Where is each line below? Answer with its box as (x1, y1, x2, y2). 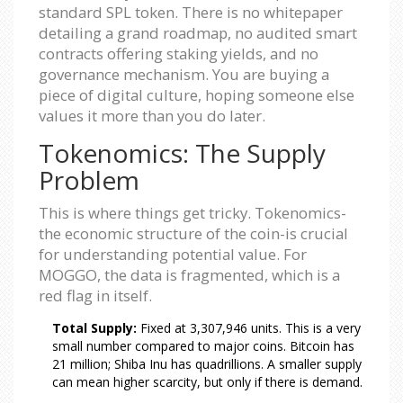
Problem (39, 162, 139, 197)
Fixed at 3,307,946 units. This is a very (137, 318, 361, 336)
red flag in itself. (39, 284, 152, 306)
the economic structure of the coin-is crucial (39, 222, 348, 244)
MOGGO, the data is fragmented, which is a (39, 264, 340, 285)
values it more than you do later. (39, 104, 265, 126)
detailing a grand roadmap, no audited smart (39, 22, 357, 43)
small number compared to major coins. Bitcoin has (52, 336, 354, 354)
